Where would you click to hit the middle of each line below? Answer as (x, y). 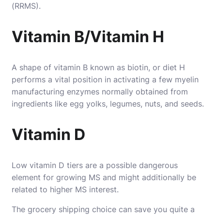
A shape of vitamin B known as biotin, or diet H (98, 67)
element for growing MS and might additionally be (104, 177)
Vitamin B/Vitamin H (88, 37)
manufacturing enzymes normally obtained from (100, 92)
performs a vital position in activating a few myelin (105, 79)
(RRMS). (26, 6)
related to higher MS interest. (66, 189)
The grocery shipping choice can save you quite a (103, 209)
